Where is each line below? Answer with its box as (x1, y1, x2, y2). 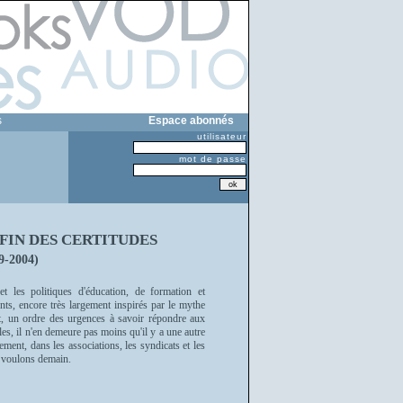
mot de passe (179, 154, 246, 164)
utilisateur (197, 131, 246, 141)
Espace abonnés (148, 113, 234, 127)
